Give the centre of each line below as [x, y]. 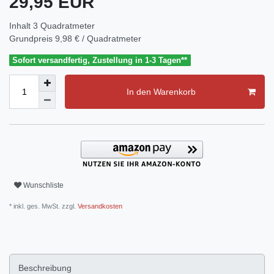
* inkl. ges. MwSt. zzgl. [43, 206]
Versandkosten [99, 206]
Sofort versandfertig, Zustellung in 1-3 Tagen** [100, 61]
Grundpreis [32, 39]
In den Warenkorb [161, 91]
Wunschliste [43, 185]
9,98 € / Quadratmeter [98, 39]
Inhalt [21, 26]
